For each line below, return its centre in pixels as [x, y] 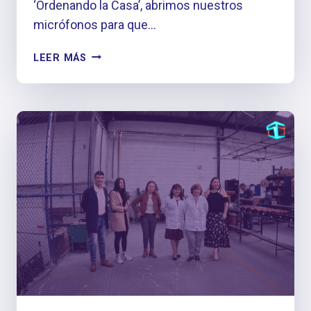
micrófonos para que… [95, 24]
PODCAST [111, 54]
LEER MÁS [60, 58]
